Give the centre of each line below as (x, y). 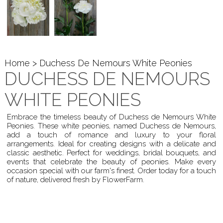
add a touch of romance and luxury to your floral (111, 135)
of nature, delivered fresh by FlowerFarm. (75, 180)
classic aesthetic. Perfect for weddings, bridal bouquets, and (111, 153)
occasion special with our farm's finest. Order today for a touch (111, 171)
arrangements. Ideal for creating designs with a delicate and (111, 144)
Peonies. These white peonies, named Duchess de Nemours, (111, 126)
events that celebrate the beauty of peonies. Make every (111, 162)
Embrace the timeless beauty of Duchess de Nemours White (111, 117)
